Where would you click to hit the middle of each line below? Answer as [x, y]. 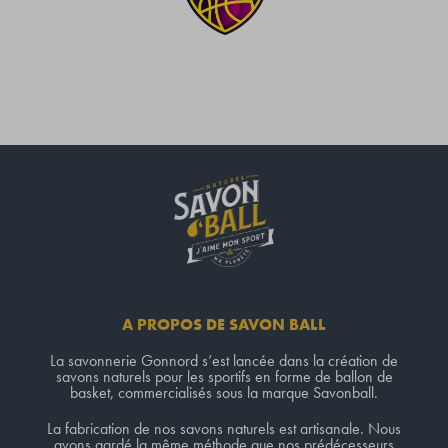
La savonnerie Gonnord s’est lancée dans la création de [224, 361]
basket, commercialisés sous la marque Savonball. [224, 393]
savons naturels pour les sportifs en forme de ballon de [224, 377]
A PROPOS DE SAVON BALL [224, 325]
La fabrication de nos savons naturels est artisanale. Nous [224, 429]
